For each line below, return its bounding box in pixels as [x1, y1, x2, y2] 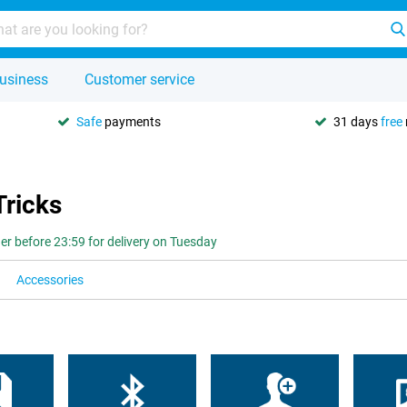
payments [102, 114, 161, 129]
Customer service [84, 71, 194, 88]
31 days [333, 114, 381, 129]
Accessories [16, 273, 84, 287]
